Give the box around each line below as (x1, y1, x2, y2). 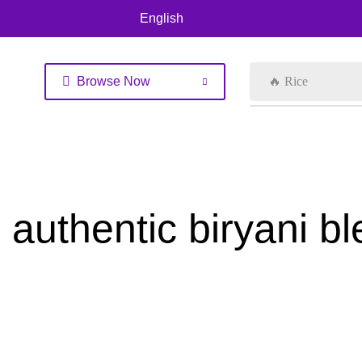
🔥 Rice (268, 74, 309, 88)
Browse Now (77, 74, 150, 88)
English (140, 11, 183, 25)
